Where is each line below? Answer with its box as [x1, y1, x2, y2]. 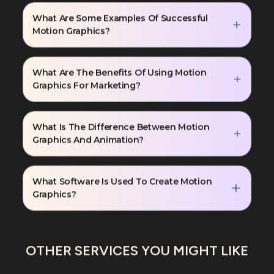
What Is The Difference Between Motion [32, 119, 210, 131]
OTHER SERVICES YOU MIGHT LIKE [26, 242, 248, 259]
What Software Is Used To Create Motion [32, 174, 212, 185]
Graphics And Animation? [32, 132, 144, 144]
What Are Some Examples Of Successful [32, 10, 208, 22]
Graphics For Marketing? [32, 78, 141, 89]
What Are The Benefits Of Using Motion [32, 65, 207, 76]
